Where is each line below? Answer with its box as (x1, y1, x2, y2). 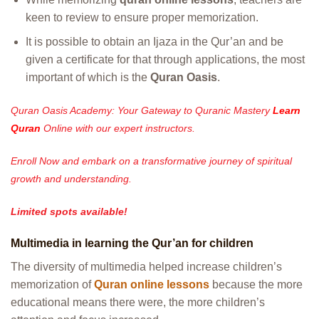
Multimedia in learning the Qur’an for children (11, 237, 253, 250)
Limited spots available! (11, 205, 127, 217)
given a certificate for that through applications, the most (25, 53, 305, 66)
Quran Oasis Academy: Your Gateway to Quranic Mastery (11, 105, 273, 117)
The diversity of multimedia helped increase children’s (11, 261, 282, 273)
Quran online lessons (94, 278, 209, 291)
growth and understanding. (11, 172, 132, 184)
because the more (209, 278, 303, 291)
